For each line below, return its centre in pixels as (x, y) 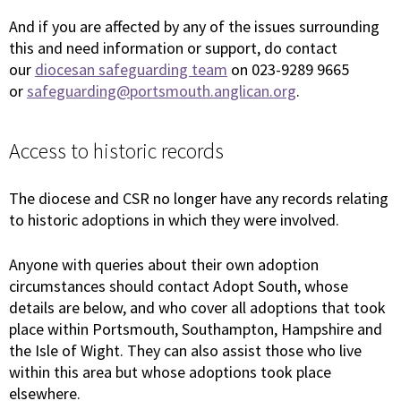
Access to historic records (116, 151)
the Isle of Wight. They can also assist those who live (185, 351)
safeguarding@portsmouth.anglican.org (162, 91)
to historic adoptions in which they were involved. (176, 220)
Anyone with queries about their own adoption (164, 265)
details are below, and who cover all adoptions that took (197, 308)
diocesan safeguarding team (131, 70)
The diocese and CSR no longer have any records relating (199, 199)
